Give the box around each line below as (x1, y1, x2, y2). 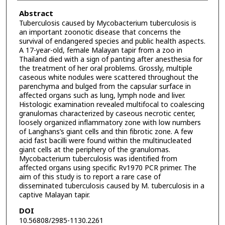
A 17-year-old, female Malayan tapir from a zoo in (19, 45, 182, 56)
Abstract (19, 8, 53, 20)
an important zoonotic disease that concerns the (19, 27, 181, 38)
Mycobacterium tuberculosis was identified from (19, 153, 177, 164)
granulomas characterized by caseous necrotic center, (19, 108, 195, 119)
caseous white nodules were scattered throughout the (19, 72, 198, 83)
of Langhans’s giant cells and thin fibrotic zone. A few (19, 126, 193, 137)
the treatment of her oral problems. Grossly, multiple (19, 63, 192, 74)
